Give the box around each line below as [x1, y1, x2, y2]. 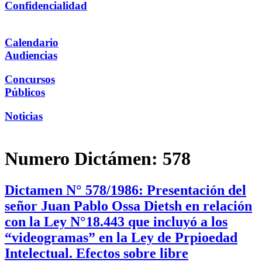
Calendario [5, 36, 58, 49]
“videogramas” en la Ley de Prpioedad [5, 229, 237, 245]
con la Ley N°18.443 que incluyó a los [5, 213, 227, 229]
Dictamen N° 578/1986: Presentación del [5, 182, 246, 198]
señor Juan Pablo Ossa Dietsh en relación [5, 198, 252, 213]
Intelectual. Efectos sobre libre [5, 245, 188, 261]
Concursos [5, 73, 55, 85]
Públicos [5, 85, 45, 98]
